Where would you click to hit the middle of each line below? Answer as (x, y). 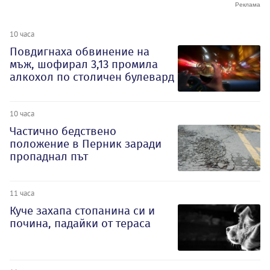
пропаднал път (49, 156)
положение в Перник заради (86, 143)
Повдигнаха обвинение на (80, 52)
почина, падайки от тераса (80, 223)
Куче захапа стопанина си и (82, 210)
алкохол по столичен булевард (92, 77)
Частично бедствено (63, 131)
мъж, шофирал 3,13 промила (84, 64)
